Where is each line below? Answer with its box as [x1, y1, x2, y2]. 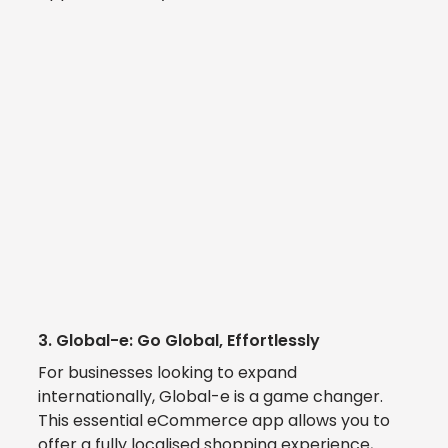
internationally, [38, 385, 159, 408]
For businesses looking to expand [38, 361, 301, 384]
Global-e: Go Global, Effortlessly [56, 329, 320, 352]
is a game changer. [234, 385, 391, 408]
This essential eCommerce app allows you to [38, 409, 394, 432]
